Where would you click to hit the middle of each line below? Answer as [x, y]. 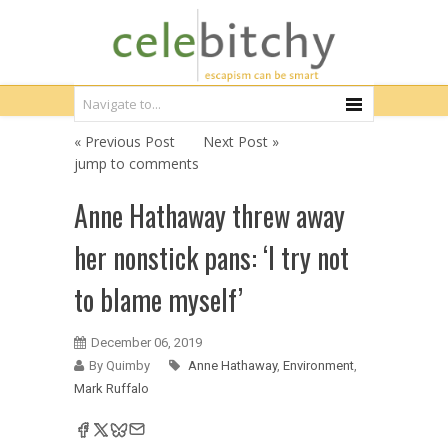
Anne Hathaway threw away [209, 215]
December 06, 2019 [146, 342]
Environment [318, 365]
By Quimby [119, 365]
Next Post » [241, 141]
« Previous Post [124, 141]
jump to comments [136, 163]
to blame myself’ [158, 299]
